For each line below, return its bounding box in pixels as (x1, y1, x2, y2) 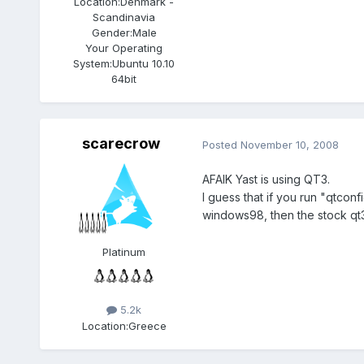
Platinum (102, 245, 146, 259)
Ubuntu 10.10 (112, 56, 175, 70)
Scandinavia (93, 10, 156, 24)
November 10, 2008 (240, 137, 339, 151)
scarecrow (81, 135, 160, 153)
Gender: (91, 25, 132, 39)
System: (73, 56, 113, 70)
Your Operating (85, 41, 163, 54)
